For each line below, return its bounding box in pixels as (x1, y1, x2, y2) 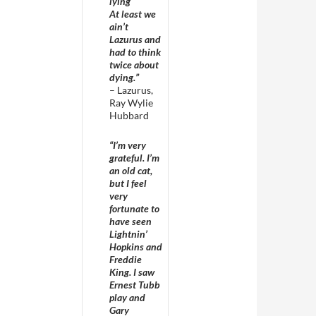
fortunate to (109, 202, 159, 214)
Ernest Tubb (109, 279, 160, 291)
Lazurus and (109, 33, 161, 45)
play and (109, 291, 145, 303)
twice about (109, 59, 159, 71)
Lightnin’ (109, 228, 147, 240)
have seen (109, 215, 152, 227)
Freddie (109, 253, 142, 265)
